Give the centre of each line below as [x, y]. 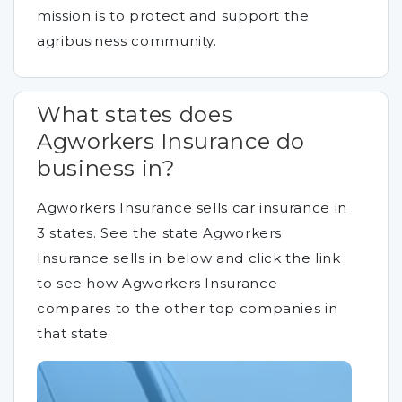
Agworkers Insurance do [171, 141]
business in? [106, 168]
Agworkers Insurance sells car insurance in [192, 208]
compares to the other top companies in [188, 308]
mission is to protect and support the [173, 16]
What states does [135, 114]
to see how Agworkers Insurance [157, 283]
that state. [74, 333]
